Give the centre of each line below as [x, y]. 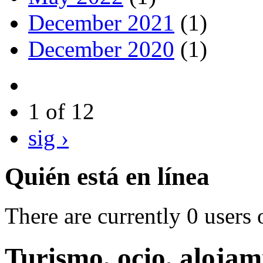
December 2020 [101, 49]
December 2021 [101, 22]
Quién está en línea [107, 177]
